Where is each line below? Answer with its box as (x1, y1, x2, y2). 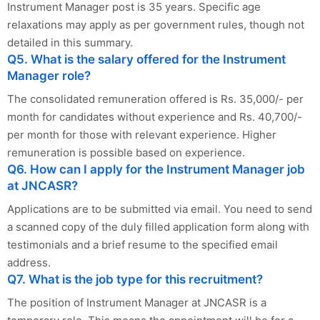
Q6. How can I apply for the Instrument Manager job (7, 161, 305, 176)
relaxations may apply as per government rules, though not (7, 17, 304, 31)
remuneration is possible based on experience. (7, 145, 245, 159)
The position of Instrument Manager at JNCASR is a (7, 295, 266, 309)
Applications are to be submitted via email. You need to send (7, 201, 312, 216)
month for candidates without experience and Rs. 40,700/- (7, 109, 302, 124)
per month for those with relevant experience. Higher (7, 127, 276, 141)
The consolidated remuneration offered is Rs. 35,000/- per (7, 91, 304, 106)
